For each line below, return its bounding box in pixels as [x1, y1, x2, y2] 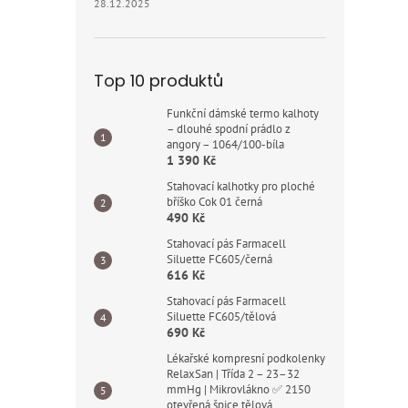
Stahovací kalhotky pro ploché [167, 178, 315, 194]
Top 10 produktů [94, 69, 223, 92]
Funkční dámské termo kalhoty [167, 106, 319, 121]
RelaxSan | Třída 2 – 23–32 [167, 366, 300, 382]
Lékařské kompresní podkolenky [167, 351, 325, 366]
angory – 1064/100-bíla [167, 137, 284, 152]
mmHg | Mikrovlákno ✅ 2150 [167, 382, 311, 397]
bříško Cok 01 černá [167, 194, 262, 209]
